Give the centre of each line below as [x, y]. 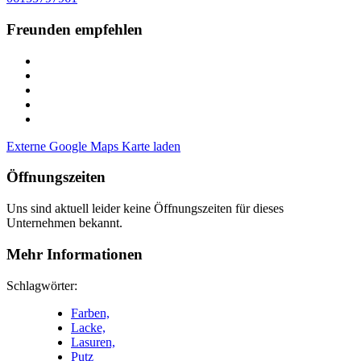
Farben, [90, 313]
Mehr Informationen [75, 254]
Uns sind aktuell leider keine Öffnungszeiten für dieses [145, 209]
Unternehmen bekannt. [64, 223]
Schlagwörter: [42, 285]
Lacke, [88, 327]
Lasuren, [93, 342]
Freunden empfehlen [75, 30]
